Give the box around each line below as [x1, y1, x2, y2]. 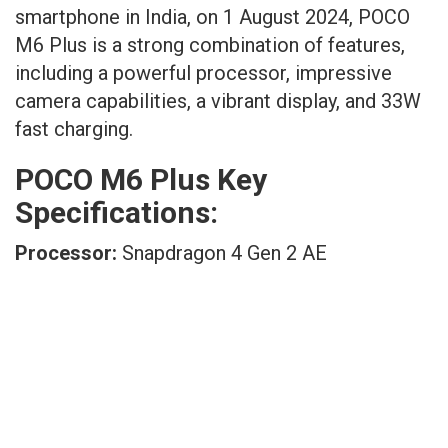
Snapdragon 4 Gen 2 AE [122, 240, 327, 265]
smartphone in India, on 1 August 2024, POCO [15, 4, 410, 29]
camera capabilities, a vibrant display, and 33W [15, 88, 421, 113]
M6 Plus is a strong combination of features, [15, 32, 405, 57]
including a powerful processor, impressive [15, 60, 392, 85]
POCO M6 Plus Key [15, 161, 267, 197]
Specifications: [15, 194, 218, 230]
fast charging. [15, 116, 133, 141]
